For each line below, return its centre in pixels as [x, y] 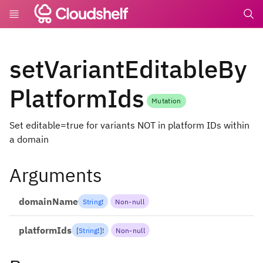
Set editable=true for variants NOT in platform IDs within [129, 125]
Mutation [166, 101]
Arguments [56, 175]
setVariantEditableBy [128, 69]
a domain [29, 139]
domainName [48, 202]
